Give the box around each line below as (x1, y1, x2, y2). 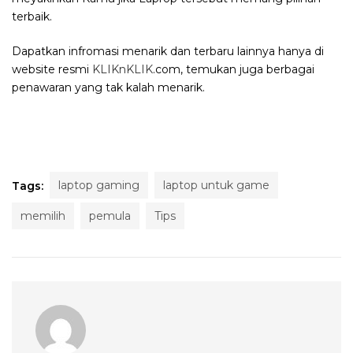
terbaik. (12, 9, 52, 24)
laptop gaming (58, 177, 139, 192)
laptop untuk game (163, 177, 269, 192)
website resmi (12, 61, 92, 76)
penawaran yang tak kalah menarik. (12, 80, 205, 95)
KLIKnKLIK (92, 61, 153, 76)
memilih (20, 208, 65, 223)
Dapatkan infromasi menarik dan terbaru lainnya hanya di (12, 43, 324, 58)
